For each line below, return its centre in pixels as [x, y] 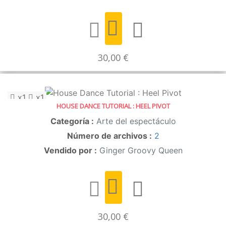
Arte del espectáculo [136, 121]
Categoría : [72, 121]
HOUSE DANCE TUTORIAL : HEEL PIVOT [113, 106]
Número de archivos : [109, 135]
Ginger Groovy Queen [141, 150]
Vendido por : [70, 150]
